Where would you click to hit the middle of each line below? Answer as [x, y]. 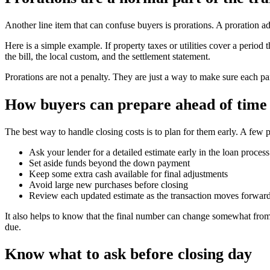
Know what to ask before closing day [128, 254]
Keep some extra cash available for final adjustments [128, 174]
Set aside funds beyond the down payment [109, 163]
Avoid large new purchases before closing [108, 184]
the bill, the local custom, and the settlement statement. [108, 57]
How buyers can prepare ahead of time [136, 104]
